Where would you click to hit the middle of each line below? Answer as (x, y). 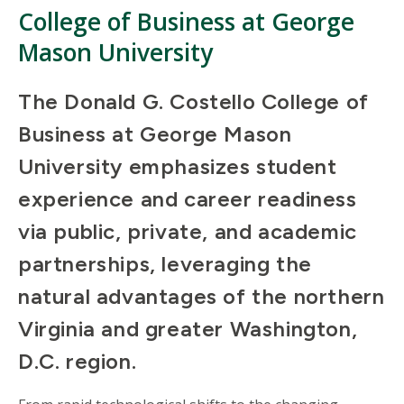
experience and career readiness (188, 199)
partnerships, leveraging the (165, 264)
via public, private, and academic (188, 232)
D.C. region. (78, 362)
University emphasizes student (178, 167)
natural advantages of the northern (202, 297)
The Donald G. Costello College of (193, 102)
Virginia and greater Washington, (188, 329)
